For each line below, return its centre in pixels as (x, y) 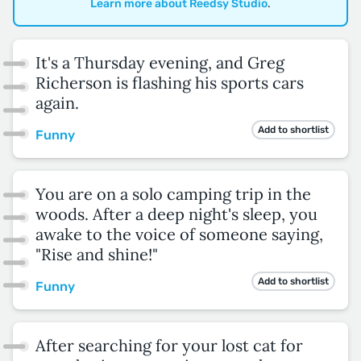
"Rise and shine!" (97, 254)
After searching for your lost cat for (169, 345)
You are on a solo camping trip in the (173, 193)
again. (57, 102)
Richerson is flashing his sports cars (170, 82)
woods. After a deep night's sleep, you (176, 214)
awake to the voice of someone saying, (179, 234)
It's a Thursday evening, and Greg (160, 62)
